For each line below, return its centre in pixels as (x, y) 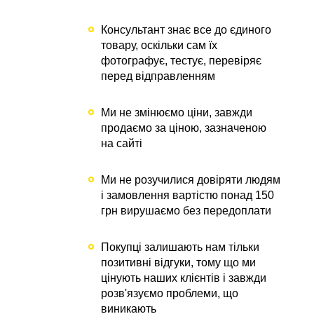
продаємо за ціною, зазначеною (184, 128)
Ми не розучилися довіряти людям (191, 179)
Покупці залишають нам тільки (180, 247)
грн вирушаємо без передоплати (186, 210)
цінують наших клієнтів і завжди (184, 278)
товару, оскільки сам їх (159, 45)
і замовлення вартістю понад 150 (187, 195)
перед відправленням (158, 76)
